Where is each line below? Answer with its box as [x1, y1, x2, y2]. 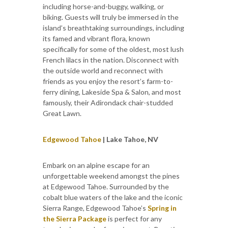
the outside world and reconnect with [43, 66, 163, 75]
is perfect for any [106, 214, 162, 223]
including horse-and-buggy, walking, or [43, 2, 164, 11]
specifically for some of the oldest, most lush [43, 44, 184, 53]
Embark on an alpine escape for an [43, 160, 150, 169]
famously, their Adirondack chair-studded [43, 98, 173, 107]
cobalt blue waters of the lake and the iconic [43, 192, 183, 202]
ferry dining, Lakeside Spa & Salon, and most [43, 87, 181, 96]
